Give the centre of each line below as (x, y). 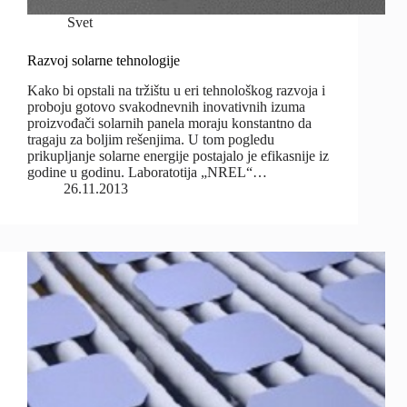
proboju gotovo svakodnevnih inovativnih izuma (166, 107)
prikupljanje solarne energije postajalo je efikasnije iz (178, 156)
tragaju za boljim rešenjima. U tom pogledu (151, 140)
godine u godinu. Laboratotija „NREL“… (147, 173)
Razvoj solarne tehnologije (104, 61)
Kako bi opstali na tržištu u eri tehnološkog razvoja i (176, 91)
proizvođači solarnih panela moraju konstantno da (169, 124)
